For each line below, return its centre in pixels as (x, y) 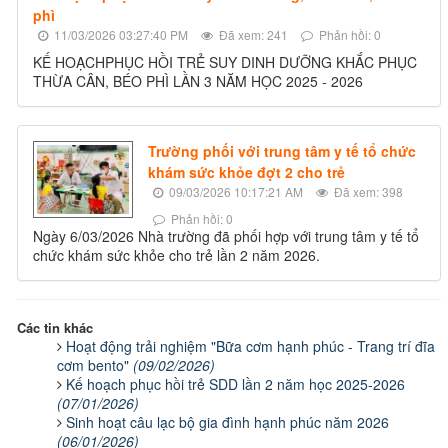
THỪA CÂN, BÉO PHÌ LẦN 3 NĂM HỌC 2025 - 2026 (198, 81)
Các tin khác (55, 328)
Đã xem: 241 (252, 35)
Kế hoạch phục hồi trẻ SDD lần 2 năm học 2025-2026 (235, 384)
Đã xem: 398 (367, 192)
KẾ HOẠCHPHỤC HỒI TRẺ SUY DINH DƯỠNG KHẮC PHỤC (225, 62)
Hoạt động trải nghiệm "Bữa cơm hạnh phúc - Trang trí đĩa (250, 346)
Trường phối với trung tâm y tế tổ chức (282, 151)
